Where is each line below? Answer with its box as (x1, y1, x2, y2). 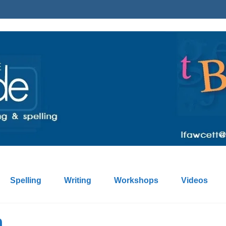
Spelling (10, 176, 41, 185)
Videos (181, 176, 208, 185)
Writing (64, 176, 91, 185)
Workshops (114, 176, 158, 185)
